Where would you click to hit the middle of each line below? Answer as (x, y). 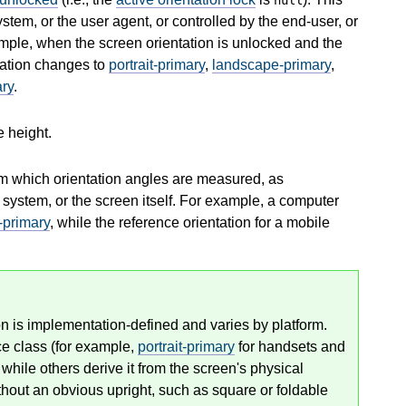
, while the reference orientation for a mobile (190, 222)
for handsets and (290, 346)
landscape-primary (271, 64)
